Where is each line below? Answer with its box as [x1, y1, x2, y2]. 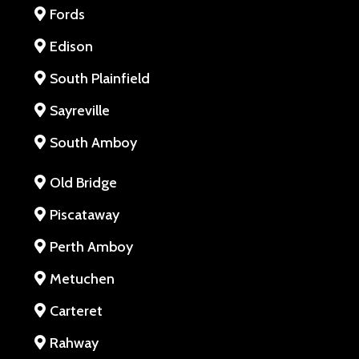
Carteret [50, 301, 103, 320]
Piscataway [50, 205, 119, 224]
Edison [50, 37, 93, 55]
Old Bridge [50, 173, 117, 192]
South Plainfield [50, 69, 150, 87]
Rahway [50, 333, 99, 352]
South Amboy [50, 133, 137, 151]
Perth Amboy [50, 237, 133, 256]
